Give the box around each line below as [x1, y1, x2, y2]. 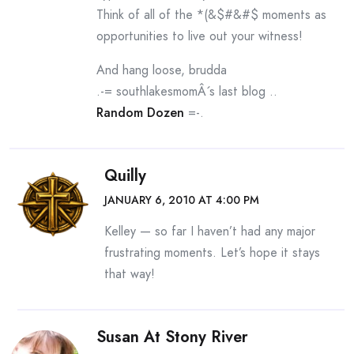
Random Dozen [96, 104, 184, 122]
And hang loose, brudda [96, 61, 227, 79]
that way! [104, 265, 155, 283]
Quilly [104, 164, 146, 187]
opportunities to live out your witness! [96, 27, 303, 45]
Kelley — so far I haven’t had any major [104, 222, 315, 240]
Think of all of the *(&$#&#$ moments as [96, 6, 326, 24]
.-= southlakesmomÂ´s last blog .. [96, 82, 277, 100]
